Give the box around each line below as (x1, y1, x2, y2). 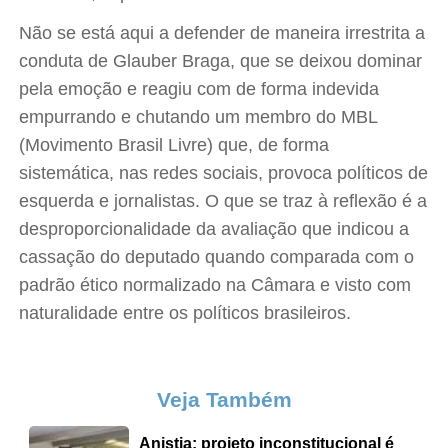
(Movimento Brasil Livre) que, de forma (19, 135, 330, 155)
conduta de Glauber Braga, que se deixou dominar (19, 51, 423, 71)
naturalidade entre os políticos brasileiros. (19, 303, 352, 323)
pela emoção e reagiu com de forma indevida (19, 79, 380, 99)
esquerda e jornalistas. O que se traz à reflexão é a (19, 191, 428, 211)
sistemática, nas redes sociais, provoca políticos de (19, 163, 429, 183)
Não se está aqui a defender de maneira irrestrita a (19, 23, 426, 43)
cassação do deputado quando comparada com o (19, 247, 415, 267)
